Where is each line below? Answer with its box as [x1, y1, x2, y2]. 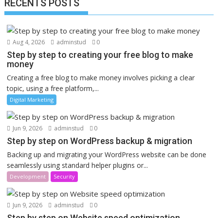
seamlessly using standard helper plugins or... [7, 161, 148, 170]
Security [54, 173, 75, 180]
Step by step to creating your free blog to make [7, 50, 194, 60]
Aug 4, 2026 [11, 38, 45, 46]
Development [10, 173, 46, 180]
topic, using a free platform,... [7, 84, 99, 93]
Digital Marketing [10, 96, 54, 103]
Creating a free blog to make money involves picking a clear [7, 73, 195, 82]
